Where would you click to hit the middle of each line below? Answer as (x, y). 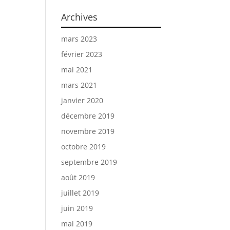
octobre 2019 (84, 147)
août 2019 (78, 178)
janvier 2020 (82, 101)
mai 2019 (77, 224)
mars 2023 (79, 39)
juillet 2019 (80, 193)
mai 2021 (77, 70)
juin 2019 (77, 208)
